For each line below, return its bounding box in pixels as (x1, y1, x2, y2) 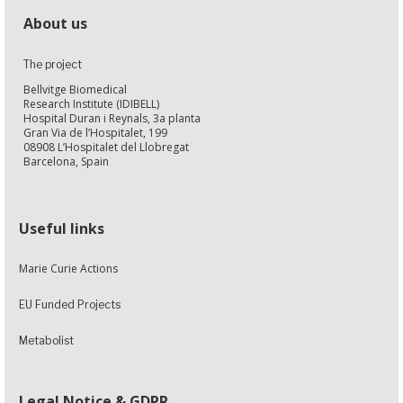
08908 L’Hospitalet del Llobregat (22, 139, 189, 155)
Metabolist (18, 333, 74, 347)
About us (22, 13, 87, 33)
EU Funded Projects (18, 297, 121, 311)
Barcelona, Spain (22, 153, 109, 169)
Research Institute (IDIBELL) (22, 95, 159, 112)
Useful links (18, 218, 104, 238)
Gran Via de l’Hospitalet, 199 (22, 124, 167, 140)
